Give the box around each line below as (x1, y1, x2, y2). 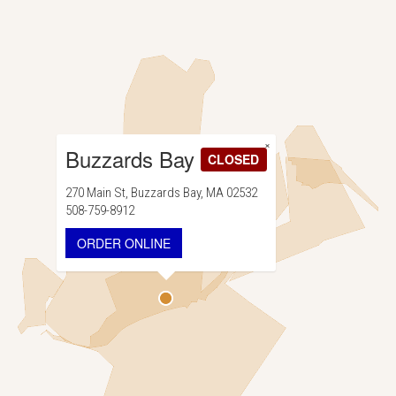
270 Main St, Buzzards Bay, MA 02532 (65, 185, 257, 201)
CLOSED (208, 150, 260, 168)
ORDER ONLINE (77, 234, 171, 252)
